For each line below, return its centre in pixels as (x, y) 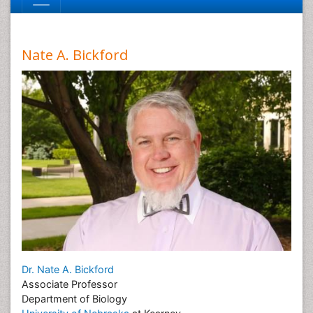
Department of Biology (74, 298)
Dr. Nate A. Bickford (68, 269)
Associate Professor (70, 284)
